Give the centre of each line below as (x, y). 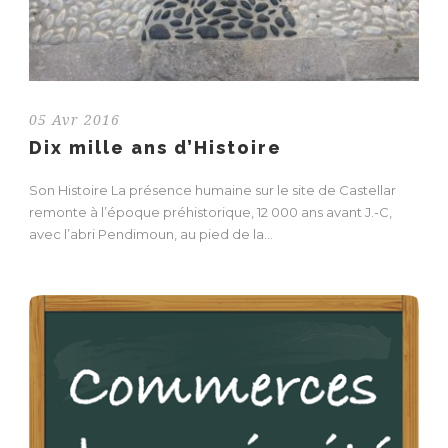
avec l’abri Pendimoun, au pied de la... (151, 234)
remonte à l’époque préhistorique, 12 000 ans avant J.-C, (210, 212)
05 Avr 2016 (74, 120)
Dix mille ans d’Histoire (155, 147)
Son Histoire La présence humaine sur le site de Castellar (212, 190)
